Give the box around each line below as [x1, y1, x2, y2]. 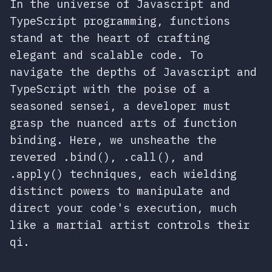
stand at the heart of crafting [10, 31, 210, 45]
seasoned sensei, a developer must [10, 99, 230, 113]
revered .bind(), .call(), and [10, 150, 203, 164]
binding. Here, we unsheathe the [10, 133, 217, 147]
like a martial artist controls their [10, 218, 250, 232]
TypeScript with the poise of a [10, 82, 210, 96]
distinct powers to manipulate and [10, 184, 230, 198]
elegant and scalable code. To [10, 48, 203, 62]
